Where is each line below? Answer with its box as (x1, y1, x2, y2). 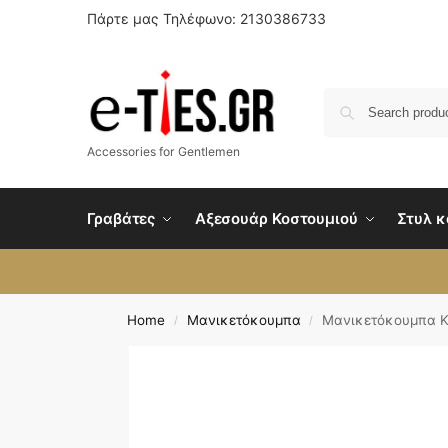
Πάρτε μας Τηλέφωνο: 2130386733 (87, 10, 326, 27)
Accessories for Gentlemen (87, 143, 240, 159)
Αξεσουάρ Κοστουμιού (194, 208, 358, 228)
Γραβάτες (87, 208, 156, 228)
